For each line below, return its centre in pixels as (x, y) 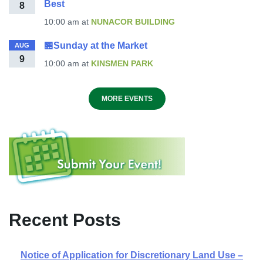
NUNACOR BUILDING (133, 22)
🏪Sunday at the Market (97, 45)
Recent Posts (65, 220)
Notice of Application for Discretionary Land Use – (132, 255)
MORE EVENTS (127, 99)
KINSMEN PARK (122, 63)
